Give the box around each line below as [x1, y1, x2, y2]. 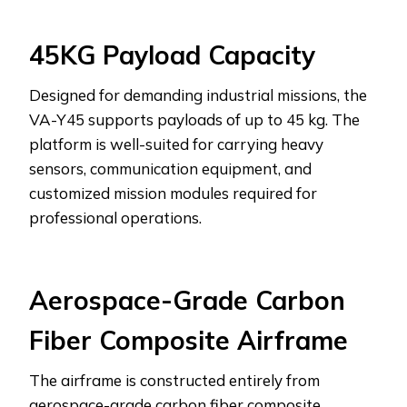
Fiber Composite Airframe [29, 323, 348, 356]
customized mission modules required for [29, 183, 317, 203]
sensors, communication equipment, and [29, 158, 312, 178]
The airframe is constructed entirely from [29, 370, 320, 390]
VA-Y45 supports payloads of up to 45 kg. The [29, 109, 360, 129]
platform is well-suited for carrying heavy [29, 134, 323, 154]
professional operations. [29, 207, 202, 227]
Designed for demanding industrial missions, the [29, 84, 367, 104]
